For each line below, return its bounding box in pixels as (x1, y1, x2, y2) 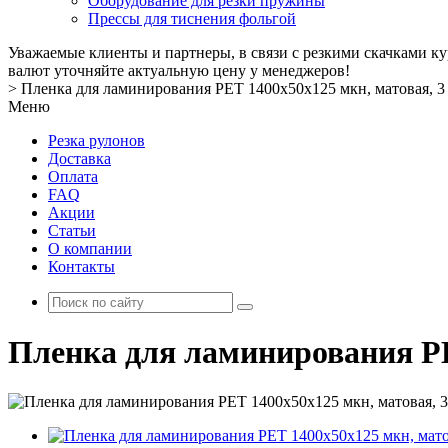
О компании (48, 240, 132, 257)
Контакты (48, 258, 115, 275)
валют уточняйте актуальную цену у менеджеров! (8, 62, 350, 79)
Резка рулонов (48, 132, 145, 149)
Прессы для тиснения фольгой (88, 10, 296, 27)
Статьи (48, 222, 96, 239)
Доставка (48, 150, 111, 167)
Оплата (48, 168, 98, 185)
